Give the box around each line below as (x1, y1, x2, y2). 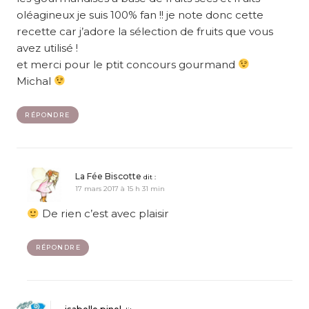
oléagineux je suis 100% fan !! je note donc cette (17, 8, 263, 21)
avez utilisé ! (17, 41, 78, 54)
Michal (17, 74, 54, 88)
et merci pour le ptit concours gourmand (17, 57, 238, 71)
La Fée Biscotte (75, 171, 142, 182)
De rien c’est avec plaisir (39, 207, 169, 221)
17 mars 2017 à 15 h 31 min (75, 185, 166, 193)
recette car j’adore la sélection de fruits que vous (17, 24, 273, 38)
